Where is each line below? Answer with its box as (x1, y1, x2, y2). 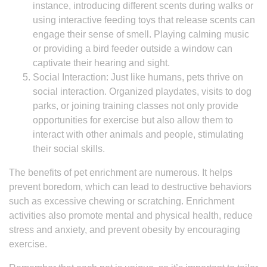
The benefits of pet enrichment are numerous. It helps (9, 167, 232, 178)
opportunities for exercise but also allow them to (33, 115, 233, 125)
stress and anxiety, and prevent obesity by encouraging (9, 225, 240, 235)
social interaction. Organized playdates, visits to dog (33, 86, 252, 97)
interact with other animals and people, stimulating (33, 129, 244, 139)
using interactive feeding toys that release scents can (33, 15, 255, 25)
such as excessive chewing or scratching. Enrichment (9, 196, 234, 206)
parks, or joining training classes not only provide (33, 101, 238, 111)
